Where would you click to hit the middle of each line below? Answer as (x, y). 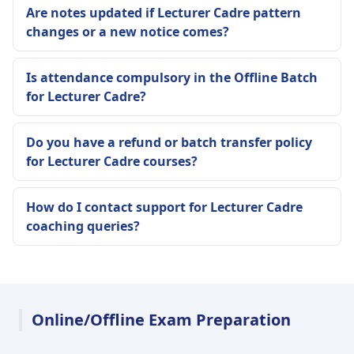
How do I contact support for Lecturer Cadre (164, 207)
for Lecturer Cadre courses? (112, 162)
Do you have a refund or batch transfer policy (169, 143)
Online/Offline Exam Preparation (161, 320)
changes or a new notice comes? (128, 32)
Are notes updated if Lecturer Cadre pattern (164, 13)
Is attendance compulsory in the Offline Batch (172, 78)
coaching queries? (83, 226)
